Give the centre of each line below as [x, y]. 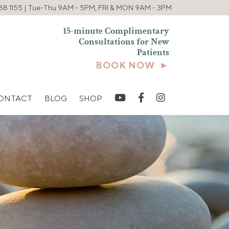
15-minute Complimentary [116, 31]
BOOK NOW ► [132, 65]
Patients [153, 52]
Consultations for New [124, 42]
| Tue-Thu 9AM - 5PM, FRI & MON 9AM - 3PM [97, 8]
